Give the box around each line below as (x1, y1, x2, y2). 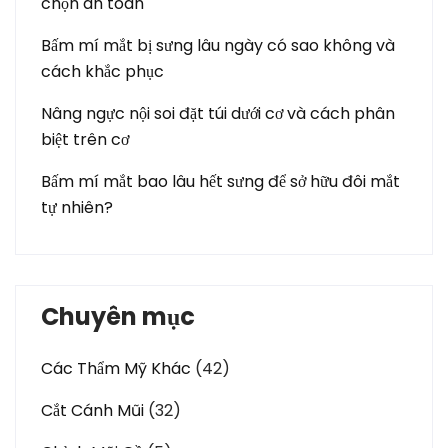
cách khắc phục (41, 60, 164, 83)
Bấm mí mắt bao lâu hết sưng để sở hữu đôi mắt (41, 170, 400, 193)
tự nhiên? (41, 196, 113, 219)
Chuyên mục (41, 300, 195, 333)
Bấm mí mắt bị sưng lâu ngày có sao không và (41, 34, 395, 57)
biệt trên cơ (41, 128, 129, 151)
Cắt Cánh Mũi (41, 399, 144, 422)
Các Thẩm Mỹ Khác (41, 357, 191, 380)
